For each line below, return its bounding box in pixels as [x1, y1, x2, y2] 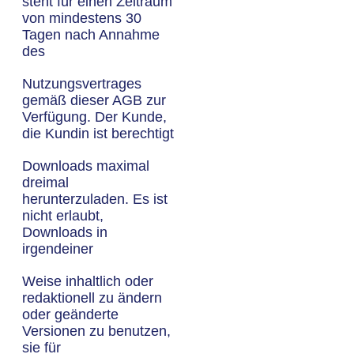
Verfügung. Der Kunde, [22, 109, 167, 125]
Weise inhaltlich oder [22, 273, 153, 289]
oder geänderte [22, 307, 119, 322]
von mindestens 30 [22, 10, 141, 26]
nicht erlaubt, [22, 208, 104, 224]
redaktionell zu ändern [22, 290, 162, 306]
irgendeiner [22, 241, 93, 257]
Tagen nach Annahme [22, 27, 160, 43]
